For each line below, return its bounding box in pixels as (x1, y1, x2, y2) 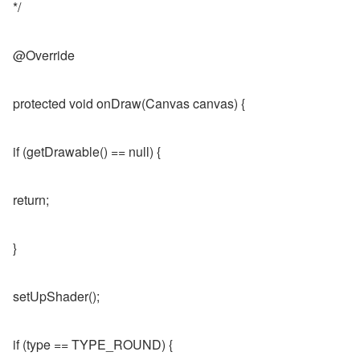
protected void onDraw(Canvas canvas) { (13, 94, 245, 112)
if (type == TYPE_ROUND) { (13, 335, 173, 354)
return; (13, 190, 49, 209)
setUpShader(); (13, 287, 100, 305)
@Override (13, 46, 75, 64)
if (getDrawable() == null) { (13, 142, 161, 161)
